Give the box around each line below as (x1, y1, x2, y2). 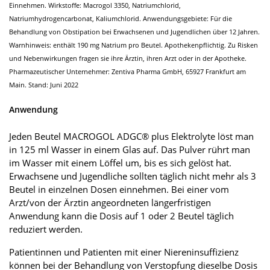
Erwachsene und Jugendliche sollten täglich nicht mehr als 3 (9, 169, 256, 182)
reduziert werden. (9, 222, 83, 235)
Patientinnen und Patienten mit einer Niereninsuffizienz (9, 245, 239, 258)
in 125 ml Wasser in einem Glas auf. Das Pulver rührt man (9, 143, 250, 155)
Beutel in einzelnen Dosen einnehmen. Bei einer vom (9, 183, 229, 195)
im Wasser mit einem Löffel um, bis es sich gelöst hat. (9, 156, 231, 169)
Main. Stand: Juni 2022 (9, 80, 78, 90)
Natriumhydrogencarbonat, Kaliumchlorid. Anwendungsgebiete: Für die (9, 14, 232, 24)
